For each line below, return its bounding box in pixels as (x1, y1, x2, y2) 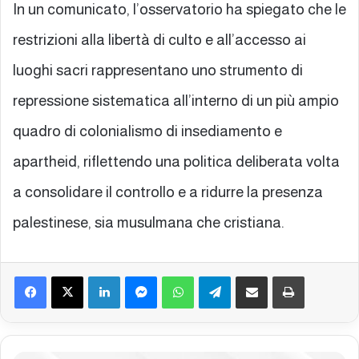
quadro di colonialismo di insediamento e (13, 122, 282, 139)
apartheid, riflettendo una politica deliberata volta (13, 152, 340, 170)
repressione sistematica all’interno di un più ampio (13, 91, 339, 109)
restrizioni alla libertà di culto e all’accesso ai (13, 30, 306, 48)
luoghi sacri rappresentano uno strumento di (13, 61, 303, 79)
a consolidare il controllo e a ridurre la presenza (13, 183, 323, 200)
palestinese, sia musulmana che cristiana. (13, 213, 284, 231)
